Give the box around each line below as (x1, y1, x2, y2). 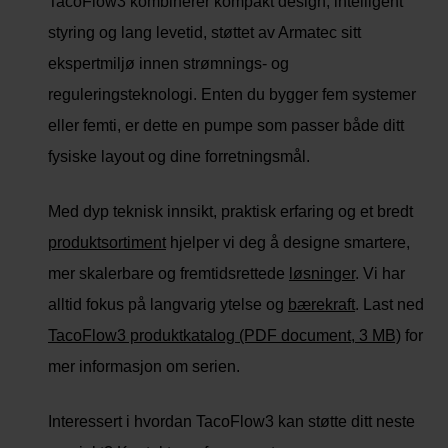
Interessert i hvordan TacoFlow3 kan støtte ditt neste (48, 412, 415, 430)
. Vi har (355, 264, 405, 282)
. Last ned (355, 295, 424, 313)
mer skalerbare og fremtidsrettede (48, 264, 289, 282)
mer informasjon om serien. (48, 357, 240, 375)
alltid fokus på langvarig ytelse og (48, 295, 288, 313)
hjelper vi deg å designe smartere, (166, 233, 410, 251)
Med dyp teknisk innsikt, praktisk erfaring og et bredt (48, 202, 413, 220)
